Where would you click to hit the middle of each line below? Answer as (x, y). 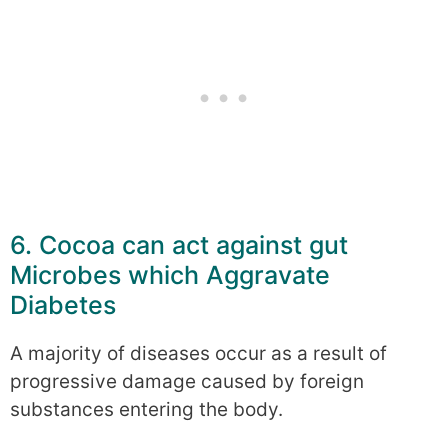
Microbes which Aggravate (170, 275)
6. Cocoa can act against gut (179, 245)
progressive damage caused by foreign (187, 382)
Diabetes (63, 305)
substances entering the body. (146, 410)
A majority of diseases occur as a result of (198, 354)
